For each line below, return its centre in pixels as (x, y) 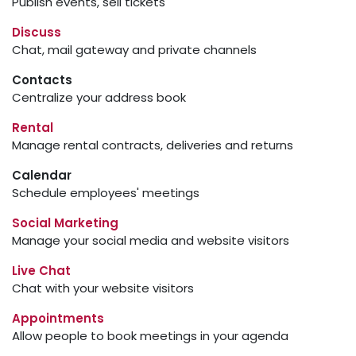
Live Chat (41, 271)
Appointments (58, 318)
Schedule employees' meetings (106, 193)
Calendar (42, 175)
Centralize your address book (99, 97)
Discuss (37, 32)
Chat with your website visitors (103, 288)
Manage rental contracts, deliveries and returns (153, 145)
